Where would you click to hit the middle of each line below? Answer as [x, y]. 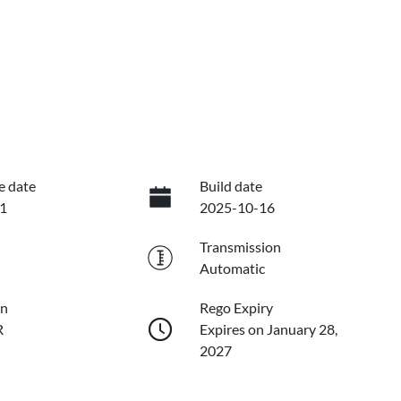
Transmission [240, 247]
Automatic [232, 269]
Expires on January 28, [268, 329]
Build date [230, 186]
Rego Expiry [236, 308]
